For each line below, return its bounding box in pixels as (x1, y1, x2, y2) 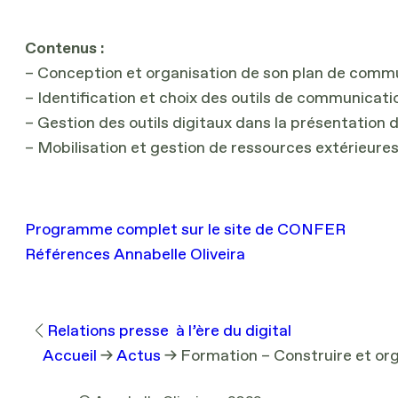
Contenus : (25, 40, 104, 57)
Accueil (43, 347, 97, 364)
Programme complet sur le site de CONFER (25, 221, 346, 238)
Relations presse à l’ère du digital (47, 322, 291, 339)
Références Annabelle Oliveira (25, 246, 245, 263)
